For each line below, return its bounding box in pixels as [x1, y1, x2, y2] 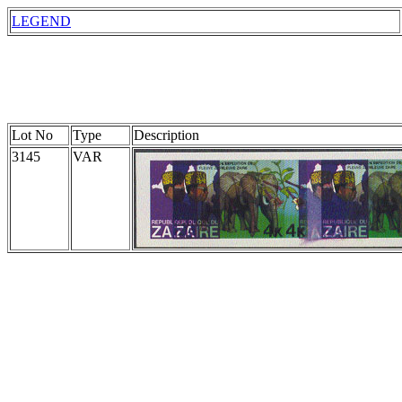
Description [134, 127, 199, 143]
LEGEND [12, 13, 71, 29]
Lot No [12, 127, 53, 143]
